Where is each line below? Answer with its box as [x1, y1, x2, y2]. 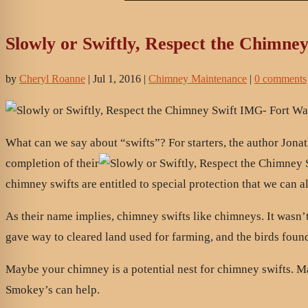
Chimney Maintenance [148, 73, 247, 85]
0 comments [254, 73, 307, 85]
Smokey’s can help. [5, 283, 100, 297]
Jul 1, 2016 [93, 73, 141, 85]
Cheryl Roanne [19, 73, 85, 85]
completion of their [5, 157, 99, 170]
